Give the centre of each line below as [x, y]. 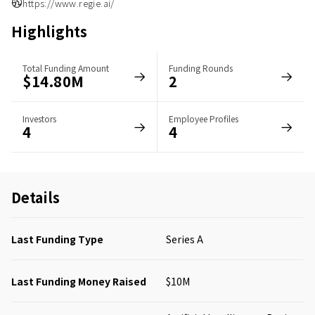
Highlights [49, 31]
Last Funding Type [57, 239]
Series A [185, 239]
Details [36, 197]
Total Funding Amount [66, 68]
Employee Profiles [204, 118]
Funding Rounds [201, 68]
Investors [39, 118]
